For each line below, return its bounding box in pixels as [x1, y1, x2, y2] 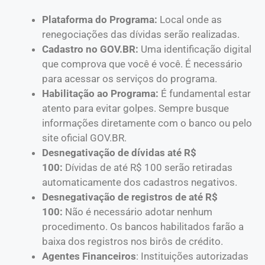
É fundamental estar [159, 88, 251, 100]
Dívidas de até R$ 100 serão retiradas [65, 161, 232, 174]
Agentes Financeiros [42, 250, 136, 263]
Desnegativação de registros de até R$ [42, 191, 218, 203]
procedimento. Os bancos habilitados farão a [42, 221, 244, 233]
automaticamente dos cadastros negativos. [42, 176, 237, 189]
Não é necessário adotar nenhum [63, 206, 212, 218]
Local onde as [160, 14, 222, 26]
